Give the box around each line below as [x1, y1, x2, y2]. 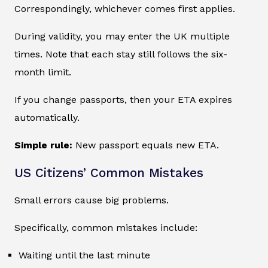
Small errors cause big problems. [14, 194, 169, 206]
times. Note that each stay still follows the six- [14, 48, 227, 60]
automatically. [14, 112, 80, 124]
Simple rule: [14, 139, 72, 151]
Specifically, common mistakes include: [14, 222, 197, 234]
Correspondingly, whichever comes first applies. [14, 3, 235, 15]
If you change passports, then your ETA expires [14, 94, 232, 106]
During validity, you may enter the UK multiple [14, 31, 230, 42]
